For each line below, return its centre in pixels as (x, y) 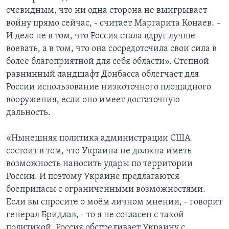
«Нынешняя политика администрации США (98, 138)
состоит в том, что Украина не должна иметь (99, 151)
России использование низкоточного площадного (109, 87)
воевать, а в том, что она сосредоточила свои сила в (111, 49)
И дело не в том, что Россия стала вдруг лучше (101, 36)
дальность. (28, 112)
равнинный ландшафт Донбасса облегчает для (102, 74)
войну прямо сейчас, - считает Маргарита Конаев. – (113, 23)
